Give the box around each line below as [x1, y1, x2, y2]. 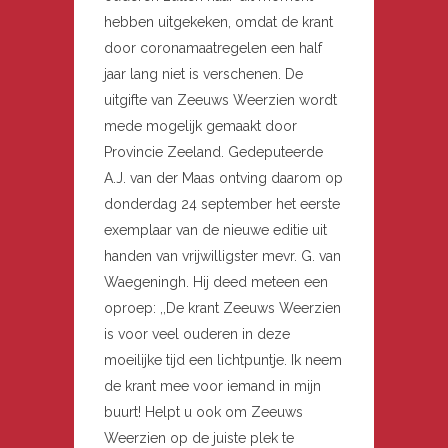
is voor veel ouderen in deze [104, 325, 290, 342]
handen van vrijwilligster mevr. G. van [104, 247, 341, 264]
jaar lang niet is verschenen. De [104, 65, 303, 82]
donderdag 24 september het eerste [104, 195, 340, 212]
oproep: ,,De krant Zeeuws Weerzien [104, 299, 341, 316]
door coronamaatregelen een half [104, 39, 322, 56]
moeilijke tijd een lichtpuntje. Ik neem [104, 351, 342, 368]
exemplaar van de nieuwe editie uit [104, 221, 327, 238]
